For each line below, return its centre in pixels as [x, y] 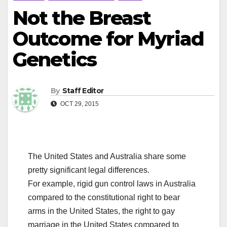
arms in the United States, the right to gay [101, 211]
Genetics [54, 60]
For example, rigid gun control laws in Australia [112, 184]
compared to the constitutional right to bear [104, 198]
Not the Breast [82, 18]
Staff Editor [83, 91]
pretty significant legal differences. [89, 170]
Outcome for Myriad [108, 39]
